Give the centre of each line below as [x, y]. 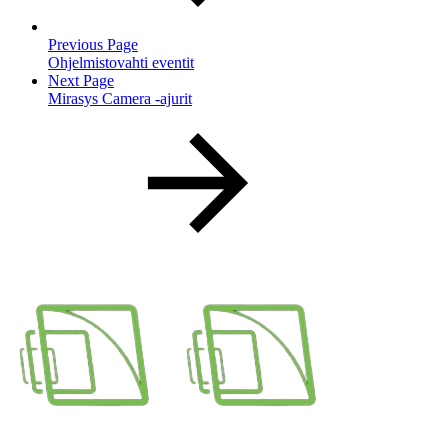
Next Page [81, 80]
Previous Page [93, 44]
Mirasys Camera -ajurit [120, 98]
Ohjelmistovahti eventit [121, 62]
